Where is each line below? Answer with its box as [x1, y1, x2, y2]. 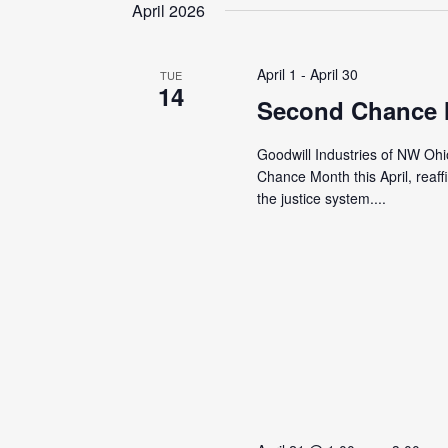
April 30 [310, 64, 359, 84]
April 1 [257, 64, 298, 84]
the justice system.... [257, 188, 387, 208]
